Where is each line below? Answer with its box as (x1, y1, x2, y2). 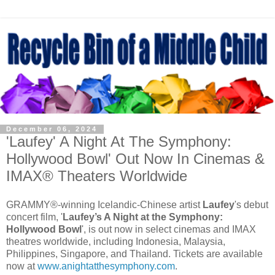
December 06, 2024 (6, 125, 98, 133)
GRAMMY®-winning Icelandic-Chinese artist (6, 199, 203, 211)
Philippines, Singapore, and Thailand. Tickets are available (6, 249, 263, 260)
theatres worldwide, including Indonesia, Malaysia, (6, 236, 225, 247)
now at (6, 261, 37, 272)
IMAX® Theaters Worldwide (6, 167, 187, 184)
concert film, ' (6, 212, 63, 223)
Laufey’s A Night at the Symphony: (63, 212, 223, 223)
